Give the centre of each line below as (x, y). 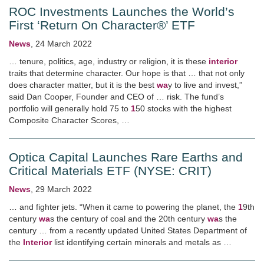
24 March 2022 (64, 44)
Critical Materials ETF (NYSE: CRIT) (110, 171)
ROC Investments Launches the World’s (122, 11)
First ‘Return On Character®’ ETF (102, 25)
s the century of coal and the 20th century (129, 219)
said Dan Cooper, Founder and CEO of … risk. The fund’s (116, 97)
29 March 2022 (64, 189)
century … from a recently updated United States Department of (128, 230)
